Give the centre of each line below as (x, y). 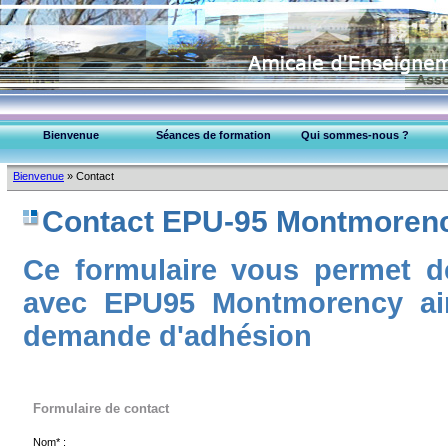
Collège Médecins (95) (355, 180)
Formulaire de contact (101, 408)
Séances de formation (213, 135)
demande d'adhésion (167, 335)
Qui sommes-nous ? (355, 135)
